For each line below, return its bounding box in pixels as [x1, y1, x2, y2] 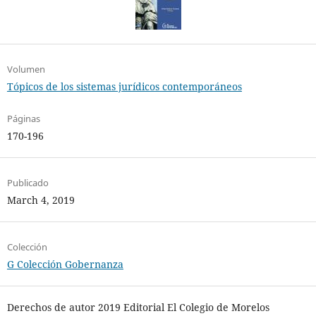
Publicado [6, 176, 49, 190]
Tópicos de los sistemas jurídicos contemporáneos [6, 80, 242, 93]
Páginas [6, 112, 40, 126]
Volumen [6, 63, 45, 75]
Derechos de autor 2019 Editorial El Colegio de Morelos [6, 300, 269, 315]
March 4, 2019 [6, 193, 75, 207]
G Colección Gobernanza [6, 257, 123, 272]
